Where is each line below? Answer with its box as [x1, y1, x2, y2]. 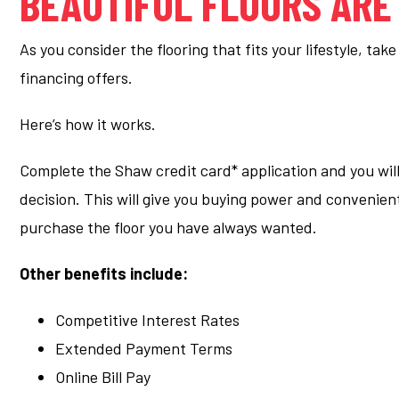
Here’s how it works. [20, 114, 156, 134]
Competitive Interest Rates [55, 310, 240, 330]
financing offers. [20, 68, 133, 87]
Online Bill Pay [55, 367, 151, 387]
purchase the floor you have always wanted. [20, 217, 317, 237]
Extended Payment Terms [55, 338, 232, 358]
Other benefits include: [20, 264, 188, 283]
